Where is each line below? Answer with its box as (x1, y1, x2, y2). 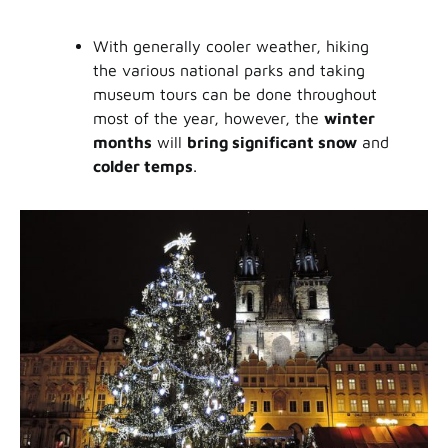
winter (323, 109, 375, 128)
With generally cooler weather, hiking (92, 37, 369, 56)
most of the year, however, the (92, 109, 324, 128)
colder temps (92, 157, 193, 176)
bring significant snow (186, 133, 357, 152)
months (92, 133, 152, 152)
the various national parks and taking (92, 61, 365, 80)
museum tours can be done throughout (92, 85, 377, 104)
